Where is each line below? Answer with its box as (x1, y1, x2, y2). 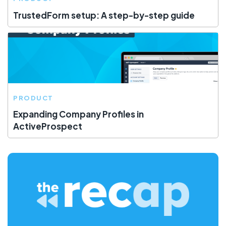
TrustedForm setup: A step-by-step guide (13, 9, 195, 21)
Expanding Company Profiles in (13, 108, 144, 120)
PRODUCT (13, 93, 53, 102)
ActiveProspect (13, 121, 82, 132)
